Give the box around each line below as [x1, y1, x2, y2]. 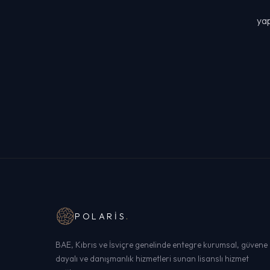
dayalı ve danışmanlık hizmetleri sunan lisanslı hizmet [55, 253, 249, 264]
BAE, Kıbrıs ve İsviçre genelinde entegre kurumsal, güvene [55, 239, 268, 250]
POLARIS [75, 211, 127, 222]
